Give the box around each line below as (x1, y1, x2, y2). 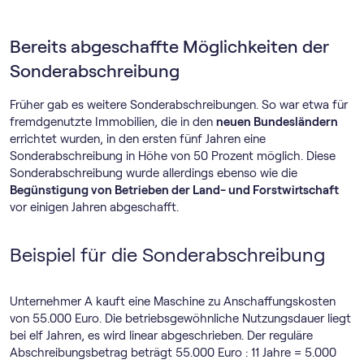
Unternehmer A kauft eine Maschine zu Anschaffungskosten (10, 294, 336, 308)
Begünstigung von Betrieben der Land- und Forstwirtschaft (10, 183, 339, 197)
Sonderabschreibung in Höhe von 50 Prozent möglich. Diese (10, 149, 336, 162)
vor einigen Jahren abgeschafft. (10, 200, 179, 214)
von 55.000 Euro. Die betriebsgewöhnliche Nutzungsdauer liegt (10, 311, 351, 325)
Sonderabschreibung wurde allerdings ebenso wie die (10, 166, 297, 180)
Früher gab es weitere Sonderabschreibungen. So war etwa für (10, 97, 348, 111)
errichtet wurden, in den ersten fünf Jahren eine (10, 132, 266, 145)
